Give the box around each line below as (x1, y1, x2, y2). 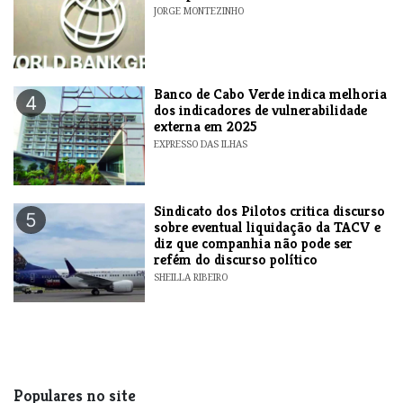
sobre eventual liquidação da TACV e (154, 217, 381, 237)
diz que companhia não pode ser (154, 233, 354, 253)
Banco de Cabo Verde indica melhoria (154, 84, 388, 103)
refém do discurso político (154, 249, 318, 269)
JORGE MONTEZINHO (154, 4, 245, 17)
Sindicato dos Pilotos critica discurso (154, 201, 386, 220)
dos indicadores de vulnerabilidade (154, 100, 368, 120)
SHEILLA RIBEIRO (154, 270, 228, 283)
